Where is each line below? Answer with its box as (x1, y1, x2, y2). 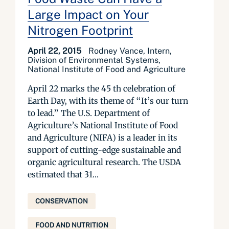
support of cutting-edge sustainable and (28, 145, 181, 155)
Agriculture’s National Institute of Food (28, 120, 178, 130)
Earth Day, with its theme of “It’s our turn (28, 96, 188, 106)
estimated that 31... (28, 169, 99, 179)
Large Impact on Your (28, 7, 149, 21)
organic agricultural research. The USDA (28, 157, 181, 167)
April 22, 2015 (28, 46, 83, 56)
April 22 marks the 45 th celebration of (28, 83, 175, 94)
